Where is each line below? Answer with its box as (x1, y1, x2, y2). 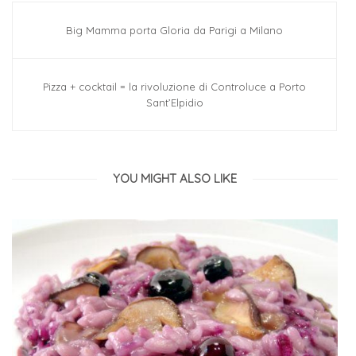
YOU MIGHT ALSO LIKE (112, 171, 237, 187)
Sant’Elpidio (145, 96, 203, 110)
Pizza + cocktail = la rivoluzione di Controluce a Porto (43, 80, 306, 94)
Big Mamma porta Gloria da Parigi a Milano (66, 24, 283, 37)
